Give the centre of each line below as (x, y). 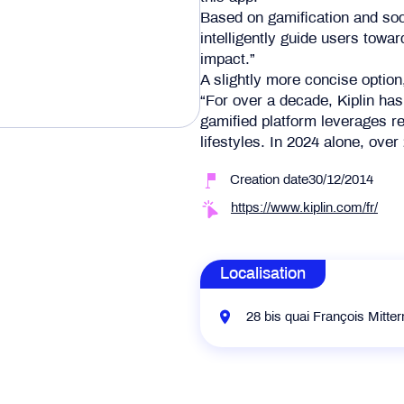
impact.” (228, 60)
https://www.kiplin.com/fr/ (304, 208)
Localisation (263, 275)
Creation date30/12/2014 (302, 180)
